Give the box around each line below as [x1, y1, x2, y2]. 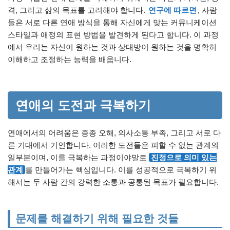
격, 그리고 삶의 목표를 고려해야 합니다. [8, 6, 147, 15]
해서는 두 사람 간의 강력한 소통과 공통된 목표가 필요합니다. [8, 178, 219, 187]
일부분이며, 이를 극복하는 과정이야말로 [8, 153, 149, 162]
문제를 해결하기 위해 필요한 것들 [15, 213, 179, 225]
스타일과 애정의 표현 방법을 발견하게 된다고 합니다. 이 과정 [8, 30, 219, 40]
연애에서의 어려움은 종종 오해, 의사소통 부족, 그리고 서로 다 [8, 128, 221, 138]
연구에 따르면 [148, 6, 197, 15]
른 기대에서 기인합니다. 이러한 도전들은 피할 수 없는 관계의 [8, 141, 219, 150]
